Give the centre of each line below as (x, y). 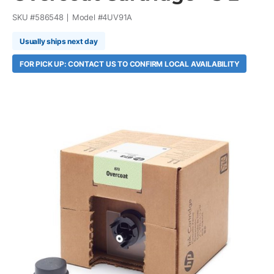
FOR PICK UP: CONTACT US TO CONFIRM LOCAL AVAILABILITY (130, 64)
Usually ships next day (59, 41)
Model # (87, 17)
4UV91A (117, 17)
